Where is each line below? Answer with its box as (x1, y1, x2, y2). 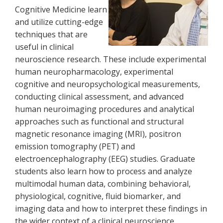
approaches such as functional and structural (15, 116, 184, 127)
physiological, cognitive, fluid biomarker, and (15, 191, 181, 202)
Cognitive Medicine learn (15, 4, 107, 15)
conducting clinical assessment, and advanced (15, 91, 184, 102)
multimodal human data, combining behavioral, (15, 178, 191, 189)
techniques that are (15, 29, 88, 40)
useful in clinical (15, 41, 74, 52)
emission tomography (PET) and (15, 141, 135, 152)
